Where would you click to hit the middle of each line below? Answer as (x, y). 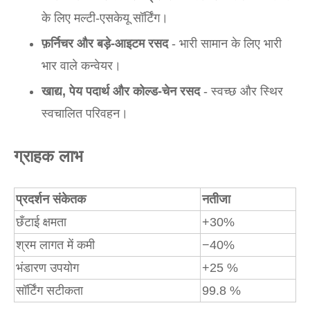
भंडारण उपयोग (47, 268)
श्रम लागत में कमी (55, 245)
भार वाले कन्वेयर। (81, 66)
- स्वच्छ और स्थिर (241, 91)
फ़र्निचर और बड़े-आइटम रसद (105, 44)
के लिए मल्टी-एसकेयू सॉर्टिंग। (105, 18)
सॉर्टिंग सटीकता (49, 291)
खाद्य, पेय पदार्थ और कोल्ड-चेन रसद (121, 91)
